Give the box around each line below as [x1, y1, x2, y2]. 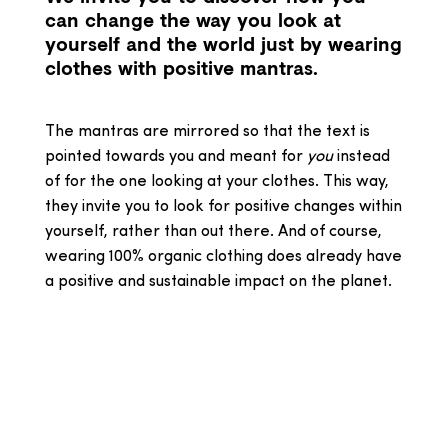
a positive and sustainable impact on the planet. [45, 273, 392, 290]
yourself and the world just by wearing [45, 29, 402, 58]
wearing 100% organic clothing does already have [45, 248, 402, 265]
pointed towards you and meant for [45, 148, 307, 165]
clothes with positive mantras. [45, 53, 318, 82]
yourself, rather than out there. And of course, [45, 223, 382, 240]
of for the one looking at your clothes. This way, [45, 173, 389, 190]
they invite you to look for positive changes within [45, 198, 402, 215]
